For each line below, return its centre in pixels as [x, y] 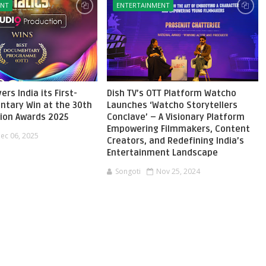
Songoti [128, 171]
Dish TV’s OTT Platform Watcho [171, 93]
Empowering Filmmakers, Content [178, 129]
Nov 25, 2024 [178, 171]
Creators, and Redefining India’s [175, 141]
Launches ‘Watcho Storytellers [172, 105]
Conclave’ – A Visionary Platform [175, 117]
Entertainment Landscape [162, 153]
